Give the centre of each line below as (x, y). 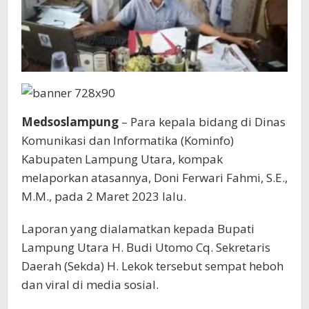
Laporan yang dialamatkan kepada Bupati (138, 229)
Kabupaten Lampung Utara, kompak (122, 159)
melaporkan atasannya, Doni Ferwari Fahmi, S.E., (154, 178)
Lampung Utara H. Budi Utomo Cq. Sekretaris (146, 248)
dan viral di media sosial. (90, 285)
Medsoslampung (70, 122)
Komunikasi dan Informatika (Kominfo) (128, 141)
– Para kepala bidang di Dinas (202, 122)
